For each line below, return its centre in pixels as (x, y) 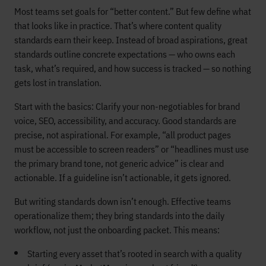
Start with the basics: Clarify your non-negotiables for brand (127, 107)
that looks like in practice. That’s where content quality (118, 26)
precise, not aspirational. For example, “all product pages (123, 135)
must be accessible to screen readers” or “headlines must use (132, 149)
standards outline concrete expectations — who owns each (125, 54)
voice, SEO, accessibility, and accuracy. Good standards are (125, 121)
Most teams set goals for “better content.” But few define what (133, 12)
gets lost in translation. (58, 83)
